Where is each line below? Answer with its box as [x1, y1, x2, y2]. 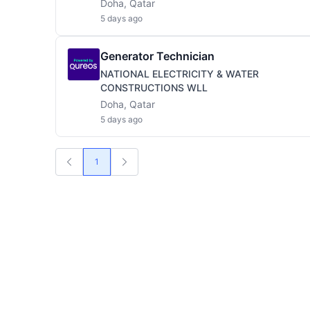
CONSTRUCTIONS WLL [100, 82, 208, 93]
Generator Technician [100, 49, 215, 63]
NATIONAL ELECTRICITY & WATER [100, 68, 259, 80]
